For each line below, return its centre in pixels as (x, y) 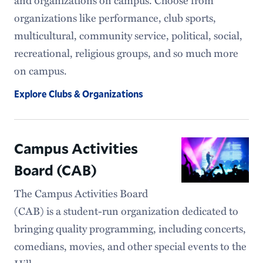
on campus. (40, 70)
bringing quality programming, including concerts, (130, 228)
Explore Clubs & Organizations (78, 93)
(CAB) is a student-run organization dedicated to (126, 210)
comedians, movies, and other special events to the (130, 246)
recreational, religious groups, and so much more (126, 53)
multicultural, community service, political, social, (128, 35)
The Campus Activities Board (81, 193)
